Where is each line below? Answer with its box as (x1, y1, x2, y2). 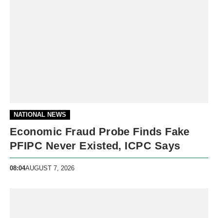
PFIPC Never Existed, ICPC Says (10, 140, 181, 152)
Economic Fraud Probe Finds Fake (10, 126, 190, 138)
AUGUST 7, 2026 (25, 164, 74, 172)
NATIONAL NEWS (14, 111, 66, 119)
